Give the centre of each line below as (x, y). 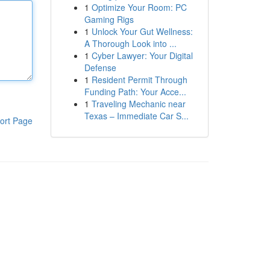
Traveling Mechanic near (138, 104)
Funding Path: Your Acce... (135, 92)
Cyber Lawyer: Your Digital (142, 55)
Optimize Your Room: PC (139, 7)
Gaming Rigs (109, 19)
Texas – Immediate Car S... (136, 116)
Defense (100, 67)
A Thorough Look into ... (130, 43)
